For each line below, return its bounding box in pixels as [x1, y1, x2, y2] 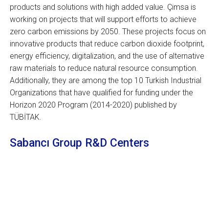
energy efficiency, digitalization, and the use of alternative [10, 51, 204, 61]
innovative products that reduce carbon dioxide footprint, [10, 39, 204, 48]
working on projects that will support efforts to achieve [10, 14, 197, 24]
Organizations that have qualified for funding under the [10, 88, 193, 97]
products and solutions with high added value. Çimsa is [10, 2, 196, 12]
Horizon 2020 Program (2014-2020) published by [10, 100, 177, 109]
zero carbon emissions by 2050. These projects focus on [10, 26, 206, 36]
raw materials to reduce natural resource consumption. [10, 63, 198, 73]
